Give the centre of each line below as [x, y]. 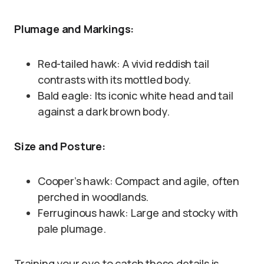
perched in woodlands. [93, 197]
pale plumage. [72, 229]
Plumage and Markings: [74, 29]
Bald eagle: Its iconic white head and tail [136, 95]
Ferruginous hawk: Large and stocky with [138, 213]
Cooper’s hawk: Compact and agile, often [138, 181]
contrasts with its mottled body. [115, 80]
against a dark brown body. [104, 111]
